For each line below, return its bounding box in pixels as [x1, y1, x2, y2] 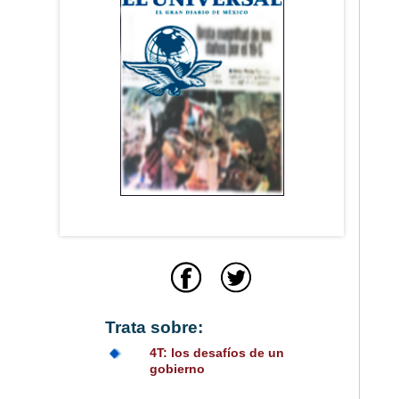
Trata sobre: [104, 318, 203, 338]
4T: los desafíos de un [149, 346, 284, 361]
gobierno [149, 362, 205, 377]
